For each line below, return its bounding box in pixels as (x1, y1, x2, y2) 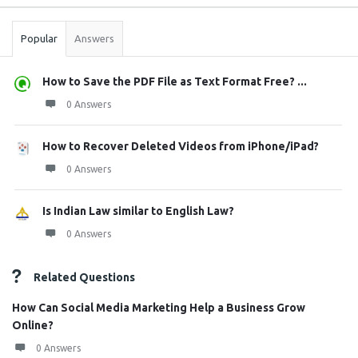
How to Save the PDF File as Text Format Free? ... (42, 75, 307, 88)
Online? (12, 319, 54, 332)
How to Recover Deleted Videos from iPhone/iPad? (42, 140, 319, 153)
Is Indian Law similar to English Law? (42, 205, 234, 217)
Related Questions (34, 271, 135, 284)
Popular (21, 33, 58, 44)
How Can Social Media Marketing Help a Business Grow (12, 301, 305, 314)
